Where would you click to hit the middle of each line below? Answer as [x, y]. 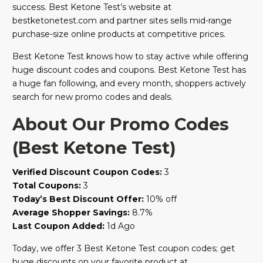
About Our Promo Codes [121, 124]
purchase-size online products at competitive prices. [119, 34]
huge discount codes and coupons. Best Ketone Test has [129, 70]
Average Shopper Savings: [71, 213]
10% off [160, 199]
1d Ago [120, 226]
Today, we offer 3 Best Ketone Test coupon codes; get [124, 249]
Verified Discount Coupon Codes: [87, 172]
